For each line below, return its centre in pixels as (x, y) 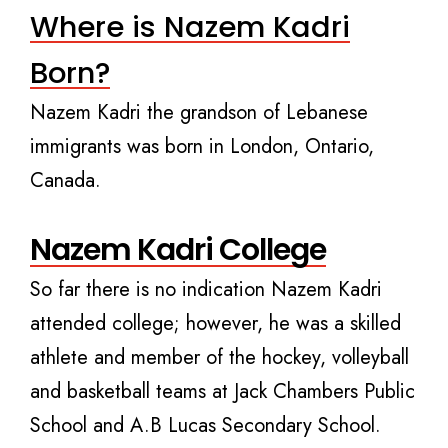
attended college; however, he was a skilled (215, 323)
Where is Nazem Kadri (190, 26)
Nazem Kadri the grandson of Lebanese (199, 112)
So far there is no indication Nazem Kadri (206, 289)
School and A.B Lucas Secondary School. (205, 425)
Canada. (65, 180)
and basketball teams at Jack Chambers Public (222, 391)
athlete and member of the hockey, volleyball (219, 357)
